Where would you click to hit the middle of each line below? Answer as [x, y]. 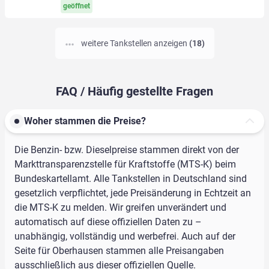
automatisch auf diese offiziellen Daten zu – [108, 222]
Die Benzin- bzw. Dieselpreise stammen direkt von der [127, 150]
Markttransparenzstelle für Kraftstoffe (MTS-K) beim [125, 165]
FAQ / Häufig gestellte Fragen [134, 92]
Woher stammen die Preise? [85, 121]
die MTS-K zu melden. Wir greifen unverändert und [120, 208]
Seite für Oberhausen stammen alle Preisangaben [119, 251]
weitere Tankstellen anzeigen [135, 44]
